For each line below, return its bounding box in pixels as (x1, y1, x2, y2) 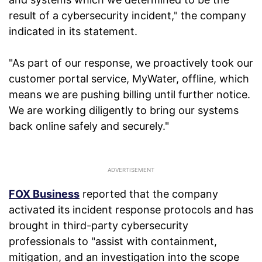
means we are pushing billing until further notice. (9, 88, 250, 101)
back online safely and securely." (9, 120, 169, 133)
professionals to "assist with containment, (9, 235, 217, 248)
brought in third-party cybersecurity (9, 219, 188, 232)
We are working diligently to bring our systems (9, 104, 239, 117)
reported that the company (80, 188, 218, 201)
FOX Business (9, 188, 80, 201)
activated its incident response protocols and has (9, 204, 253, 216)
